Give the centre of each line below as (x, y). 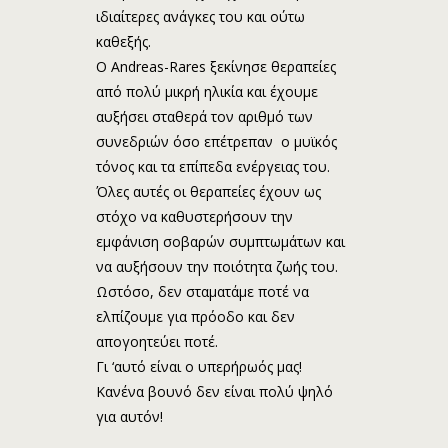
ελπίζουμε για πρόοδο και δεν (195, 316)
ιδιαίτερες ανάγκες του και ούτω (200, 16)
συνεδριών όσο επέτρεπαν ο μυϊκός (216, 141)
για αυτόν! (129, 416)
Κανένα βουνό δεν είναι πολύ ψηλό (214, 391)
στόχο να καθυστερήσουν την (194, 216)
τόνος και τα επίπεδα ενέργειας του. (212, 166)
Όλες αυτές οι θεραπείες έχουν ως (208, 191)
